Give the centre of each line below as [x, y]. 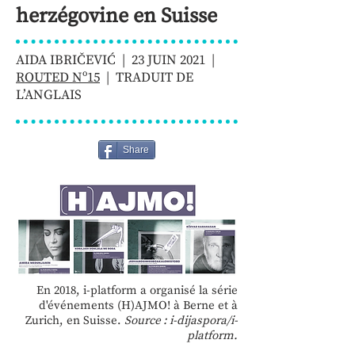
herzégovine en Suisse [116, 16]
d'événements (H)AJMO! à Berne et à [138, 305]
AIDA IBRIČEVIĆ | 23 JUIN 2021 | [117, 60]
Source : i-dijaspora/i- [181, 321]
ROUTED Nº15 [58, 78]
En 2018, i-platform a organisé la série [137, 290]
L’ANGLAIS [49, 95]
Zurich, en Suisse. [75, 321]
